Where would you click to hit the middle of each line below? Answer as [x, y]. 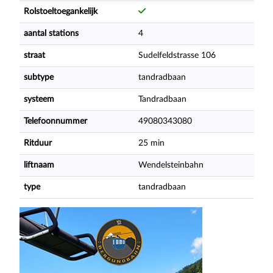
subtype [38, 77]
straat [34, 55]
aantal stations [51, 33]
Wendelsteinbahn [171, 165]
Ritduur [37, 143]
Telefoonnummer [55, 121]
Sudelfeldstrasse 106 [177, 55]
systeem [39, 99]
